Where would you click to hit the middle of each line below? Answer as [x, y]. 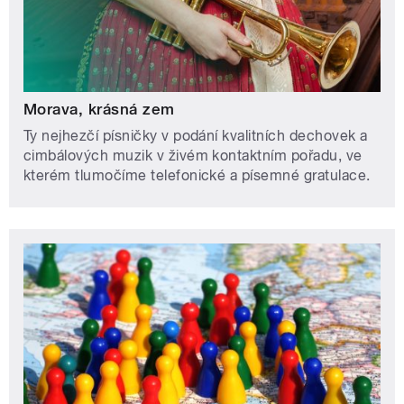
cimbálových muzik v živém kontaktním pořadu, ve [193, 156]
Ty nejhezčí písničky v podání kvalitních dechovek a [196, 136]
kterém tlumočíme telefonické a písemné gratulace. [197, 176]
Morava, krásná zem [99, 110]
